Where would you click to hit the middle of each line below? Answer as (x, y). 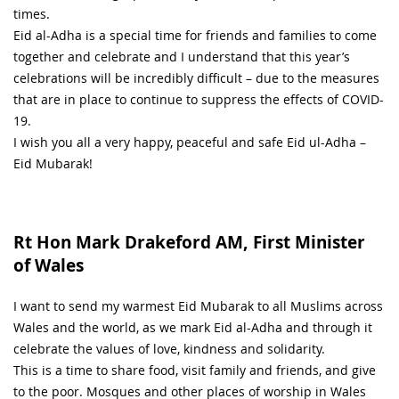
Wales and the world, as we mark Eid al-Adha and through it (193, 327)
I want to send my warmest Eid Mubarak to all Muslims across (198, 305)
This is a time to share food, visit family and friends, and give (195, 370)
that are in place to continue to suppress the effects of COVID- (199, 99)
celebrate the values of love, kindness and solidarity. (169, 348)
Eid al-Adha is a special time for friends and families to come (195, 35)
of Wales (49, 265)
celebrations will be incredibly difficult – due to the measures (196, 77)
